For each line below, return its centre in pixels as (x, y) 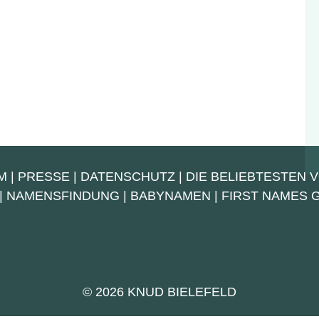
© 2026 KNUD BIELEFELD (159, 292)
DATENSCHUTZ (127, 177)
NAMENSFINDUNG (63, 196)
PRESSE (43, 177)
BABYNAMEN (171, 196)
